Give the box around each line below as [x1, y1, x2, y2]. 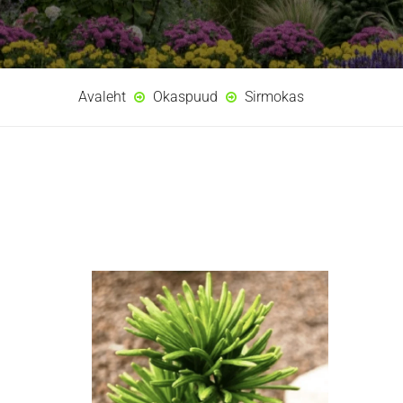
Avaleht [78, 88, 126, 106]
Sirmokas [245, 88, 304, 106]
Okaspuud [153, 88, 218, 106]
